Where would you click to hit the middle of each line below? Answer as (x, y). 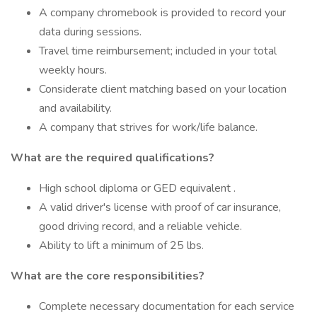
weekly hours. (73, 70)
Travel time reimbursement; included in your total (158, 51)
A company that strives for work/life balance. (148, 127)
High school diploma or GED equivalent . (137, 188)
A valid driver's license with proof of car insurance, (160, 207)
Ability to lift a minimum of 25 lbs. (121, 246)
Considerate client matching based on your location (163, 89)
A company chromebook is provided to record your (162, 13)
